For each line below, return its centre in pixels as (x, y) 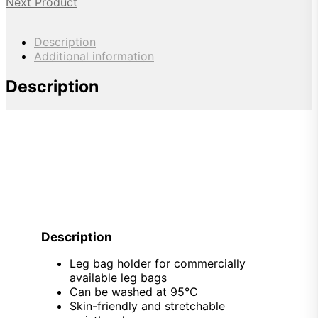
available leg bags (118, 278)
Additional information (94, 56)
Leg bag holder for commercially (158, 263)
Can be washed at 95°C (134, 292)
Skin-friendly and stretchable (147, 306)
